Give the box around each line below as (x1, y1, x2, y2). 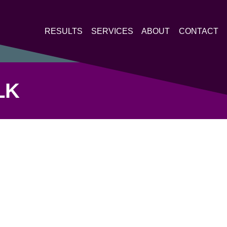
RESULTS (45, 26, 83, 35)
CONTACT (179, 26, 218, 35)
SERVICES (91, 26, 133, 35)
